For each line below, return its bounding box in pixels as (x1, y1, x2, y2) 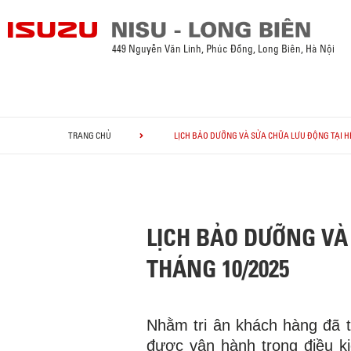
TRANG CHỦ (68, 130, 111, 141)
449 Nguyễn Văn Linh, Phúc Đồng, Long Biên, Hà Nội (112, 42, 335, 55)
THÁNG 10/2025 (147, 254, 289, 284)
